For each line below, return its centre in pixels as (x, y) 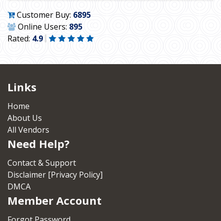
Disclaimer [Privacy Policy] (55, 175)
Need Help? (38, 144)
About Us (25, 118)
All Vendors (28, 130)
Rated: (20, 38)
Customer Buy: (44, 15)
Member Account (55, 200)
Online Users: (42, 27)
